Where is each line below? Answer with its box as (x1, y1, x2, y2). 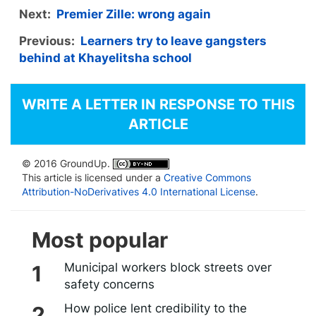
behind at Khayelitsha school (19, 50, 192, 65)
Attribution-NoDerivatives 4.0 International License (22, 185, 255, 197)
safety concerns (63, 276, 154, 291)
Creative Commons (164, 171, 251, 183)
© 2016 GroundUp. (22, 157, 113, 169)
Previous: (19, 33, 80, 48)
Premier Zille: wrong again (56, 6, 211, 21)
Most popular (32, 226, 168, 253)
